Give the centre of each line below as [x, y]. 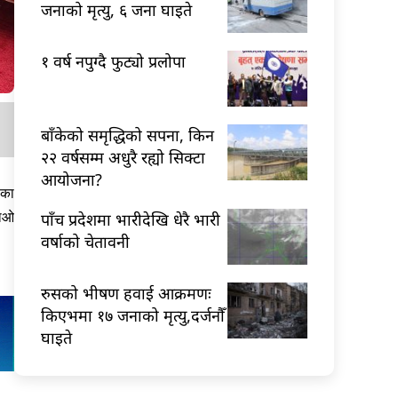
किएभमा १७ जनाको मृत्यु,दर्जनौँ [133, 315]
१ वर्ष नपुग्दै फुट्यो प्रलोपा [113, 61]
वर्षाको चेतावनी [85, 241]
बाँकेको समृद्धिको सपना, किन [127, 135]
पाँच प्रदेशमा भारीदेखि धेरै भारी [131, 219]
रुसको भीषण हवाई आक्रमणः [126, 293]
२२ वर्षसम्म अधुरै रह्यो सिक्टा [123, 157]
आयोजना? [72, 179]
